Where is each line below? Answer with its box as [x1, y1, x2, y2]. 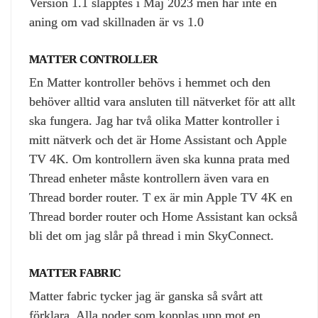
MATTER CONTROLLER [29, 53, 158, 65]
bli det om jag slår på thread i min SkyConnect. [29, 228, 274, 243]
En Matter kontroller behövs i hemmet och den [29, 75, 270, 89]
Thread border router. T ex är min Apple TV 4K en [29, 190, 292, 204]
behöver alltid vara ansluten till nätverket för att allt [29, 94, 295, 109]
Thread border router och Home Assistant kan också [29, 209, 297, 224]
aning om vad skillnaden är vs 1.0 [29, 14, 204, 29]
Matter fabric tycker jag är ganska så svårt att [29, 288, 263, 303]
